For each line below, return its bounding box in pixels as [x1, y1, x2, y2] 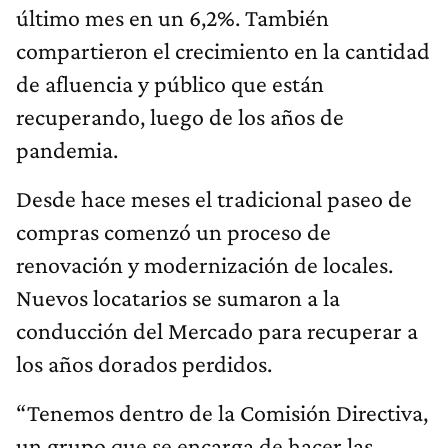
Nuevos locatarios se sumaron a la [16, 284, 340, 312]
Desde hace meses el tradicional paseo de [16, 185, 412, 213]
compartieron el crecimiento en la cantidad [16, 37, 430, 65]
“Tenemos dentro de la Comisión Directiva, [16, 399, 428, 427]
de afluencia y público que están [16, 70, 324, 98]
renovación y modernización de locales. [16, 251, 393, 279]
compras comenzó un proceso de [16, 218, 331, 246]
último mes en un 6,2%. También [16, 4, 329, 32]
